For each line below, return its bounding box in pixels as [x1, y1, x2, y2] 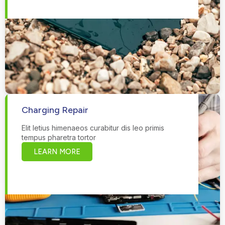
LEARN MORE [34, 147, 80, 156]
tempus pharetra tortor [22, 133, 96, 142]
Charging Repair [22, 104, 88, 116]
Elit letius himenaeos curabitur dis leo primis [22, 123, 164, 132]
